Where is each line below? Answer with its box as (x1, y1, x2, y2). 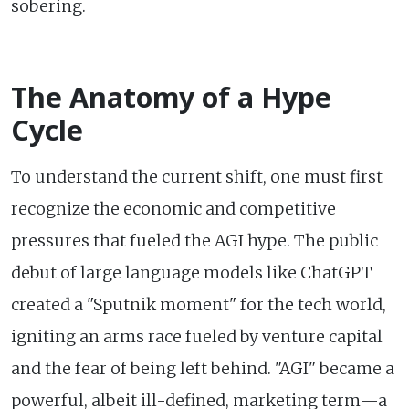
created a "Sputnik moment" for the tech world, (11, 294, 386, 315)
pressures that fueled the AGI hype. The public (11, 230, 378, 251)
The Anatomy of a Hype (11, 78, 331, 116)
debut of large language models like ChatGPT (11, 262, 372, 283)
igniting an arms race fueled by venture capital (11, 326, 383, 347)
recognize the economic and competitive (11, 198, 336, 219)
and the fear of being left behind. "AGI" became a (11, 358, 394, 379)
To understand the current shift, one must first (11, 166, 383, 187)
